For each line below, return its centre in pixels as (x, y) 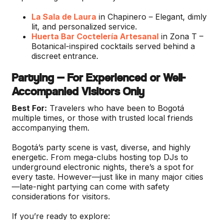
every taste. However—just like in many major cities (108, 177)
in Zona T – (181, 36)
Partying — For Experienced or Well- (99, 78)
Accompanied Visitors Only (78, 91)
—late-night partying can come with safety (91, 187)
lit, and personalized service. (84, 27)
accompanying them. (51, 128)
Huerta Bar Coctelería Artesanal (95, 36)
